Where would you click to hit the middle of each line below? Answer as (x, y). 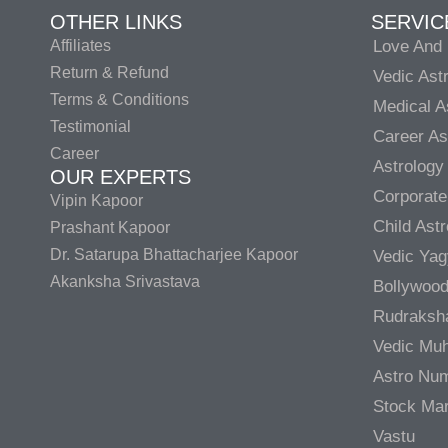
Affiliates (80, 46)
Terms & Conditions (119, 100)
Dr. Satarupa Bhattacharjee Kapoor (174, 255)
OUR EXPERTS (120, 177)
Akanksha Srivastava (125, 282)
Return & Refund (109, 73)
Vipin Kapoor (96, 201)
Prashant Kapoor (110, 228)
